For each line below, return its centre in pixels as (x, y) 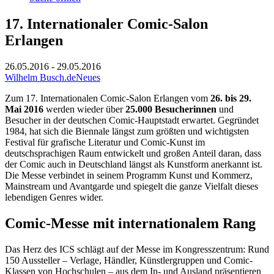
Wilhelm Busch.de (40, 77)
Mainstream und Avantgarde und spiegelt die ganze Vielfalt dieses (131, 186)
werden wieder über (84, 109)
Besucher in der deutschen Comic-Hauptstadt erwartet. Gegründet (132, 120)
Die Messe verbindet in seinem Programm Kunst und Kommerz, (129, 175)
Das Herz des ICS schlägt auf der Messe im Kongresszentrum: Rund (137, 249)
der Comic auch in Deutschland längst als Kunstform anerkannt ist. (134, 164)
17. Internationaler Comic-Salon (106, 24)
